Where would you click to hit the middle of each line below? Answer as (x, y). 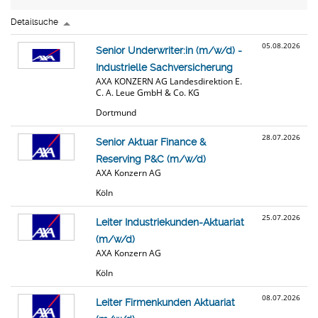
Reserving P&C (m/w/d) (151, 159)
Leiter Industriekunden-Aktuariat (170, 222)
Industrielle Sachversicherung (164, 67)
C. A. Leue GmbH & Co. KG (148, 93)
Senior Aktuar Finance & (151, 142)
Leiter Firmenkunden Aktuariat (165, 302)
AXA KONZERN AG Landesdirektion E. (169, 81)
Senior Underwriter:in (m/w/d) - (169, 50)
